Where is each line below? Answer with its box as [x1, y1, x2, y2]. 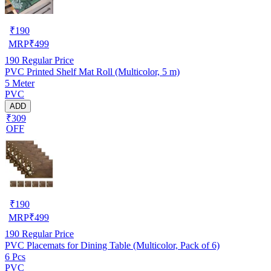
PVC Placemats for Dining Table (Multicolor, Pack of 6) [5, 240, 220, 250]
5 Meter [5, 77, 34, 88]
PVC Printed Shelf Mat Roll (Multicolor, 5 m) [5, 66, 180, 77]
